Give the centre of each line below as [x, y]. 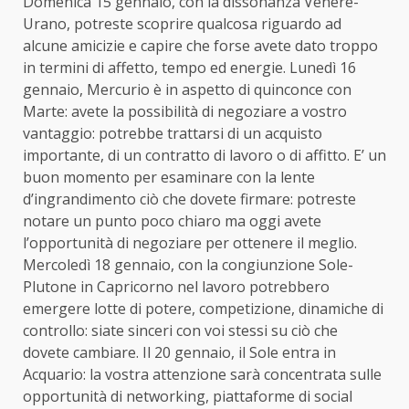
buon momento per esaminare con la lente [169, 177]
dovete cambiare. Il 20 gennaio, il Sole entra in [179, 352]
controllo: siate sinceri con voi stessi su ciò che [180, 330]
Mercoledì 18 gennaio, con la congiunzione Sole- [188, 264]
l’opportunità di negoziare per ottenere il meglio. [190, 242]
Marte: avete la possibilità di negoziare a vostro [185, 111]
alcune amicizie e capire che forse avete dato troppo [200, 45]
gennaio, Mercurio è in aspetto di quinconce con [187, 89]
